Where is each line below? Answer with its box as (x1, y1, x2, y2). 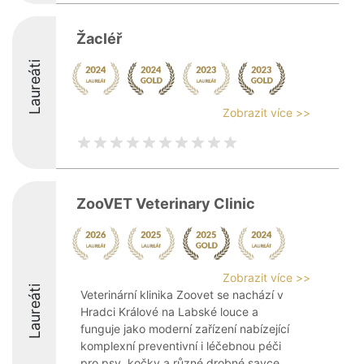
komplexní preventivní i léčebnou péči (80, 339, 281, 353)
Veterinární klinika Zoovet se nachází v (80, 288, 284, 301)
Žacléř (76, 30, 122, 47)
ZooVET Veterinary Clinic (76, 195, 255, 212)
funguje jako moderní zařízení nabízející (80, 322, 289, 336)
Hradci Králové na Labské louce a (80, 305, 258, 318)
